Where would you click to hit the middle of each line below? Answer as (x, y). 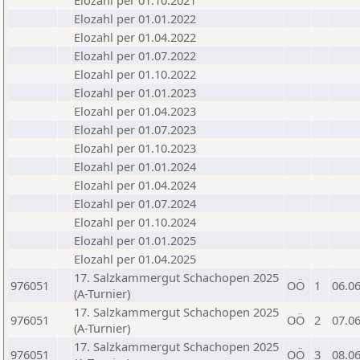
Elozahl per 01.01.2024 (135, 166)
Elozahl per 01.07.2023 (135, 129)
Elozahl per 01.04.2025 (135, 259)
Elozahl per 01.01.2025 (135, 240)
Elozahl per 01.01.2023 (135, 92)
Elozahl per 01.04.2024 (135, 185)
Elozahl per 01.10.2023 (135, 148)
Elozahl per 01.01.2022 (135, 18)
